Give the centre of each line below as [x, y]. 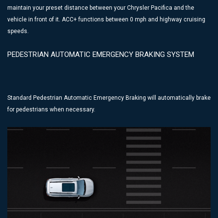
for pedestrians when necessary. [51, 110]
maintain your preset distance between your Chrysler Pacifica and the [101, 8]
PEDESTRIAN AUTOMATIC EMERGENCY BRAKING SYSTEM [101, 55]
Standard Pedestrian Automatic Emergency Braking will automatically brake [109, 98]
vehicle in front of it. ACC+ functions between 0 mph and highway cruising [106, 20]
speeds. [18, 31]
